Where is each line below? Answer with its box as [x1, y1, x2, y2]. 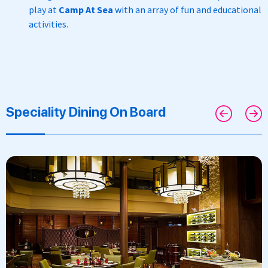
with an [114, 3, 145, 16]
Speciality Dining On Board [6, 103, 166, 120]
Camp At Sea [58, 3, 115, 16]
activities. [28, 17, 68, 30]
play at [28, 3, 59, 16]
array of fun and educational [145, 3, 261, 16]
